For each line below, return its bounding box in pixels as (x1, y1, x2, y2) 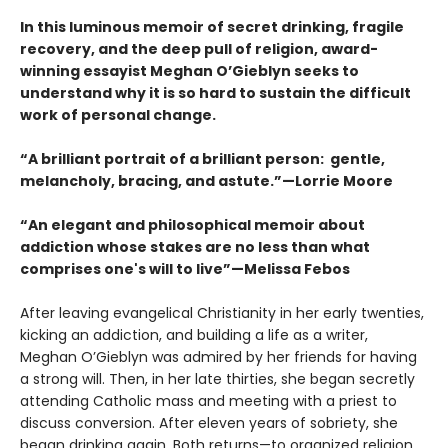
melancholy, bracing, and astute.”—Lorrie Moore (20, 171, 393, 192)
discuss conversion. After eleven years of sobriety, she (20, 413, 398, 434)
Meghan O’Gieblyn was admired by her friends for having (20, 347, 417, 368)
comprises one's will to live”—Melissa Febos (20, 259, 350, 280)
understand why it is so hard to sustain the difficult (20, 83, 411, 104)
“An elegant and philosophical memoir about (20, 215, 365, 236)
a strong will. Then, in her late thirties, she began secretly (20, 369, 415, 390)
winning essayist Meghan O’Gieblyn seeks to (20, 61, 359, 82)
